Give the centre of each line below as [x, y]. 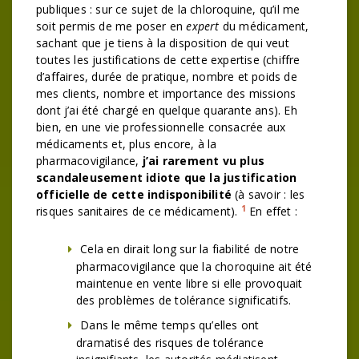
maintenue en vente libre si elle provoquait [190, 283]
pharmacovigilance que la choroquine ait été [194, 266]
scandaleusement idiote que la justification [167, 177]
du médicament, [264, 26]
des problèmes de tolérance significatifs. [184, 300]
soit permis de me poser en [111, 26]
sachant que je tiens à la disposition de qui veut [163, 43]
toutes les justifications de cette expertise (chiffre [168, 60]
